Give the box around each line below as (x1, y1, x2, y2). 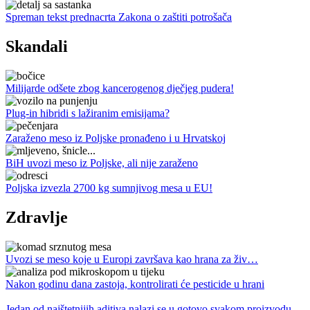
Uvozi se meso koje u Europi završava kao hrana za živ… (6, 253, 258, 265)
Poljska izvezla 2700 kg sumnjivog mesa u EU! (6, 181, 212, 194)
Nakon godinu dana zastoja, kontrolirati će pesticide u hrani (6, 277, 264, 290)
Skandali (6, 37, 68, 55)
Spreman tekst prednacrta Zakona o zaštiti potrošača (6, 11, 232, 24)
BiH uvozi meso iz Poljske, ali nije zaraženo (6, 156, 198, 169)
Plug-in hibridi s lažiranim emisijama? (6, 107, 170, 119)
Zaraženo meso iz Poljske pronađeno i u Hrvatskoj (6, 131, 226, 144)
